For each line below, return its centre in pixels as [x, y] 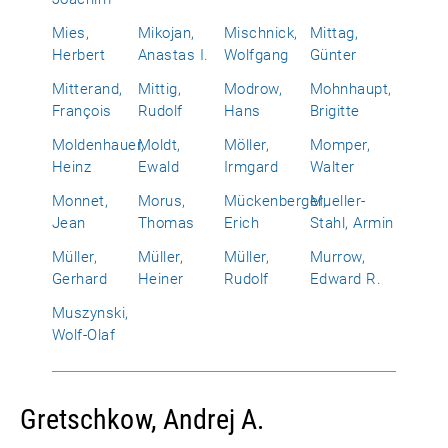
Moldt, [159, 145]
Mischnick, [261, 33]
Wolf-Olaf [84, 335]
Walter [332, 167]
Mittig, [160, 89]
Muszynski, [90, 313]
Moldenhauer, [98, 145]
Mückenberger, [275, 201]
